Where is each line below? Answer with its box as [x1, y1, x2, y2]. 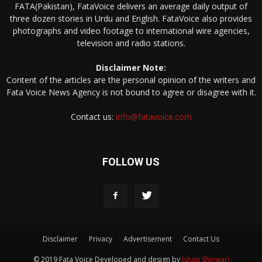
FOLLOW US [102, 156, 160, 168]
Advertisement [123, 234, 172, 244]
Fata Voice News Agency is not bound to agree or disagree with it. [6, 87, 256, 98]
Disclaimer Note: [96, 62, 166, 74]
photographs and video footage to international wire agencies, [12, 25, 250, 37]
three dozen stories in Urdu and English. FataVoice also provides [10, 13, 252, 25]
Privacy [89, 234, 112, 244]
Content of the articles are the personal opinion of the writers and [6, 74, 256, 86]
